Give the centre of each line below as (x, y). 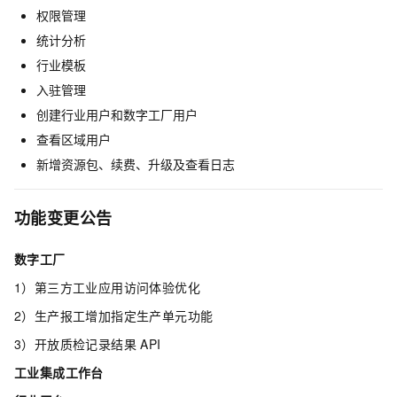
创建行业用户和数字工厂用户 (117, 115)
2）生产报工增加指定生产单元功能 (114, 316)
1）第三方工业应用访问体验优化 (107, 288)
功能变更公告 (63, 218)
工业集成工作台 (59, 373)
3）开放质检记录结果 (75, 344)
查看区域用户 (74, 140)
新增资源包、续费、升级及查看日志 (136, 164)
